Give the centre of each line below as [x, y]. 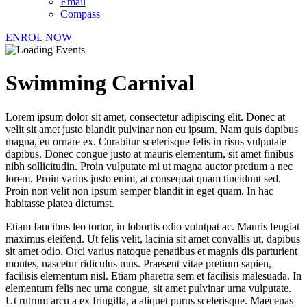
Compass [80, 14]
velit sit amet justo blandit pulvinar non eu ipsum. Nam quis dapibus [152, 129]
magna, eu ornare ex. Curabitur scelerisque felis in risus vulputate [146, 141]
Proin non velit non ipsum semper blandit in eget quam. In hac [139, 191]
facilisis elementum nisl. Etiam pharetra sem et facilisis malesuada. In [153, 275]
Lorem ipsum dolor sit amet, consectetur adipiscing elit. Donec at [145, 116]
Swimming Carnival [100, 83]
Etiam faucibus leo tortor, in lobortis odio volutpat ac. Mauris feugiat [152, 226]
